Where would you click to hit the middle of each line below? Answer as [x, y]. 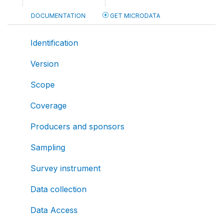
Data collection [58, 189]
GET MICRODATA [134, 16]
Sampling [48, 147]
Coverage [49, 106]
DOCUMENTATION [58, 16]
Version [45, 64]
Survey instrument [65, 168]
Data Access [54, 210]
